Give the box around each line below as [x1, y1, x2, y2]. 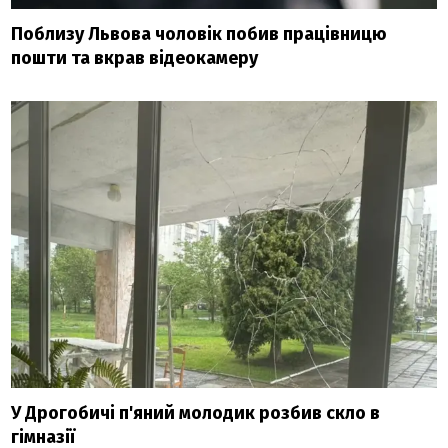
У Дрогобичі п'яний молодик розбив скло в [11, 401, 381, 424]
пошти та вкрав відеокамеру [11, 46, 259, 69]
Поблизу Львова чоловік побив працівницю [11, 22, 388, 45]
